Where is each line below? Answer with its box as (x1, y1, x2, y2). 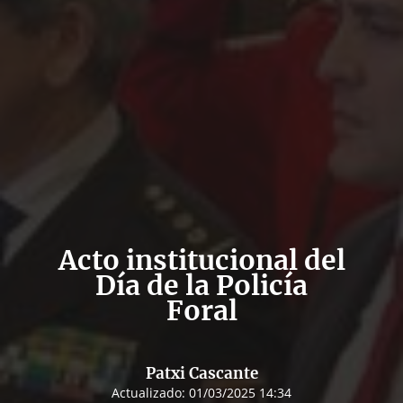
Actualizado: (112, 383, 189, 401)
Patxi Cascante (145, 363, 258, 383)
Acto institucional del (58, 242, 345, 277)
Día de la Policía (95, 267, 308, 302)
